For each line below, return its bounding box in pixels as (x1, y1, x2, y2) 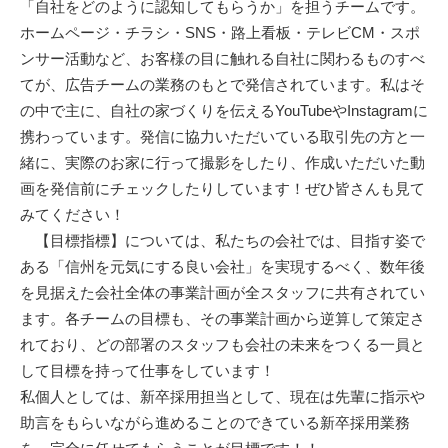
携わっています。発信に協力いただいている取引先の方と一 (20, 128, 425, 146)
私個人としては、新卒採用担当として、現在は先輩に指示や (20, 388, 425, 406)
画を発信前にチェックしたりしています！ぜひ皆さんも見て (20, 180, 425, 198)
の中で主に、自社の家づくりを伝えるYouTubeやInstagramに (20, 102, 428, 120)
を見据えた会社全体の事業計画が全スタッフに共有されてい (20, 284, 425, 302)
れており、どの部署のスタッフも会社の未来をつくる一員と (20, 336, 425, 354)
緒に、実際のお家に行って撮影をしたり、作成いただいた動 (20, 154, 425, 172)
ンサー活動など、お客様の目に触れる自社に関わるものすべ (20, 50, 425, 68)
